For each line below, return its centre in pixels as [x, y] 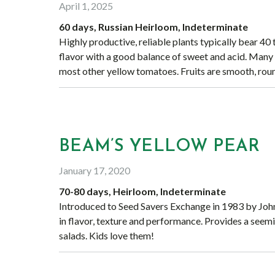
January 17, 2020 [95, 170]
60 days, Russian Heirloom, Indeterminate [153, 27]
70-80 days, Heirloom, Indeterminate [142, 191]
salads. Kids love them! [107, 235]
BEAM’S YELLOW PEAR [160, 147]
